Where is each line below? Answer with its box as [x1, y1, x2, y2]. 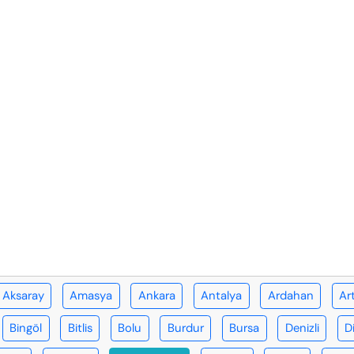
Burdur [167, 320, 204, 337]
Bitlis [67, 320, 92, 337]
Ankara [137, 288, 175, 304]
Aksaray [2, 288, 44, 304]
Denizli [284, 320, 319, 337]
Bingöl [9, 320, 43, 337]
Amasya [70, 288, 113, 304]
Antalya [201, 288, 243, 304]
